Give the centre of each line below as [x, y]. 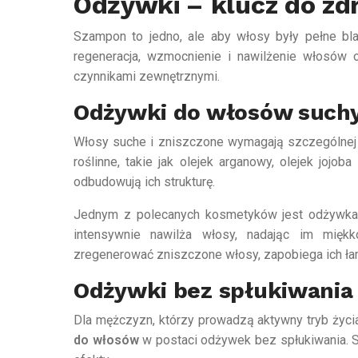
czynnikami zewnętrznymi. [147, 77]
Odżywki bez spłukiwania [213, 291]
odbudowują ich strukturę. [144, 182]
